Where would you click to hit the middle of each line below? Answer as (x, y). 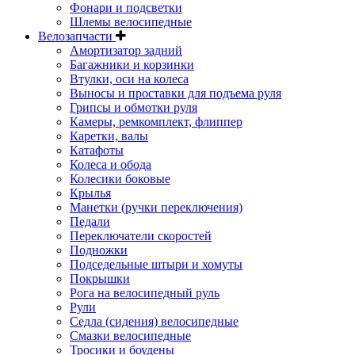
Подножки (99, 250)
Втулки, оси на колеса (129, 78)
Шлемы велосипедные (131, 21)
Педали (90, 221)
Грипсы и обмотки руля (134, 107)
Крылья (90, 193)
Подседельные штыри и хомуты (156, 264)
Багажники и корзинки (132, 64)
